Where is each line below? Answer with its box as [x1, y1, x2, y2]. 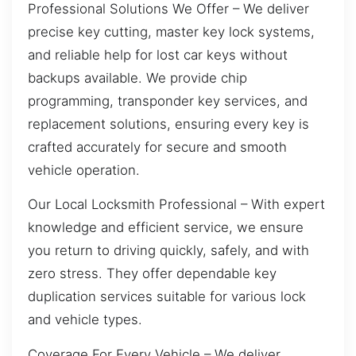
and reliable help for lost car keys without [28, 46, 288, 63]
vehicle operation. [28, 161, 140, 178]
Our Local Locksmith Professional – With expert [28, 196, 325, 213]
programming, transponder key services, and [28, 92, 308, 109]
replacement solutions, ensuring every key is [28, 115, 309, 132]
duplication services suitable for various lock [28, 288, 306, 305]
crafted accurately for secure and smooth [28, 138, 287, 155]
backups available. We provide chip [28, 69, 247, 86]
